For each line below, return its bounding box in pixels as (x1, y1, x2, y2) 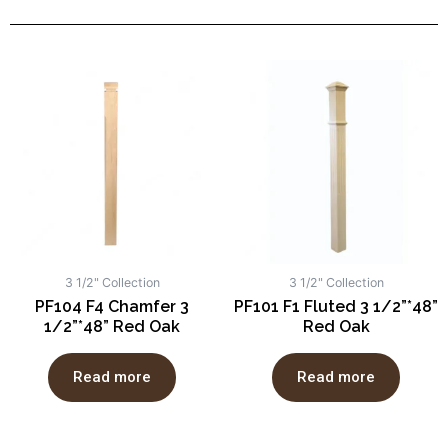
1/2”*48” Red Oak (44, 317, 180, 337)
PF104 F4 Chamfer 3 (35, 297, 189, 317)
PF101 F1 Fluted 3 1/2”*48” (234, 297, 438, 317)
